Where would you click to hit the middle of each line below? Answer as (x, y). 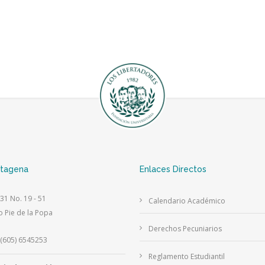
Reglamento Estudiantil (186, 257)
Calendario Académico (187, 201)
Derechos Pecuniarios (185, 229)
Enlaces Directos (173, 169)
